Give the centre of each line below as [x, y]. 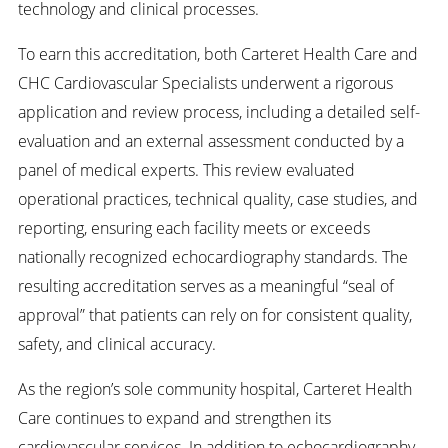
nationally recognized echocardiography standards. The [212, 257]
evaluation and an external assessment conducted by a [210, 141]
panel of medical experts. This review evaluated [186, 170]
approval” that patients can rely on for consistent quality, [214, 315]
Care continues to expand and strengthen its [174, 418]
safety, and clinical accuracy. [116, 344]
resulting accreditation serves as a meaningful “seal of [205, 286]
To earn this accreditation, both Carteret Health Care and [217, 54]
